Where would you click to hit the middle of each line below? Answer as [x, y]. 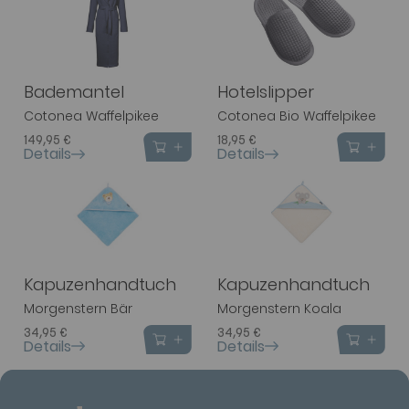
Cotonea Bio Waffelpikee [297, 116]
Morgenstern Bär [78, 308]
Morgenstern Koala [279, 308]
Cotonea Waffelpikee [91, 116]
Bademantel [74, 92]
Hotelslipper [266, 92]
